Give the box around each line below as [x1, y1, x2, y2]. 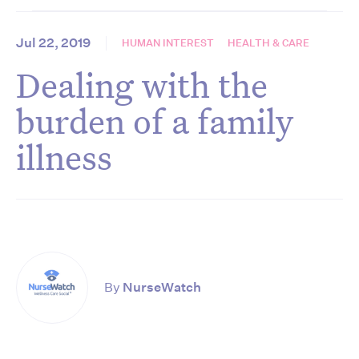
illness [16, 135, 112, 179]
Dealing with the [16, 63, 268, 107]
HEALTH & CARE [228, 36, 309, 50]
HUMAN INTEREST [122, 36, 214, 50]
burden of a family [16, 99, 293, 143]
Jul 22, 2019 [16, 35, 91, 51]
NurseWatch [123, 280, 201, 296]
